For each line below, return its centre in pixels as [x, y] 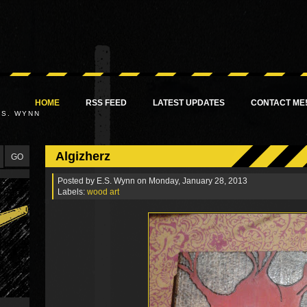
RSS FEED [106, 103]
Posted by [77, 181]
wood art [103, 192]
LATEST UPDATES [189, 103]
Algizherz [83, 156]
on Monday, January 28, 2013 [192, 181]
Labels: [72, 192]
